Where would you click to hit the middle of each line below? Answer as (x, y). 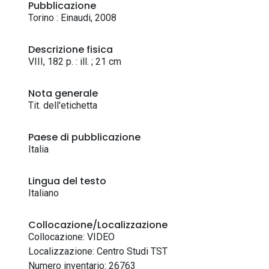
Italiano (44, 193)
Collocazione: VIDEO (71, 237)
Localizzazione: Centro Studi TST (98, 251)
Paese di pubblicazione (84, 137)
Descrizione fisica (71, 50)
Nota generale (63, 93)
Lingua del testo (67, 181)
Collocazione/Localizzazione (98, 225)
